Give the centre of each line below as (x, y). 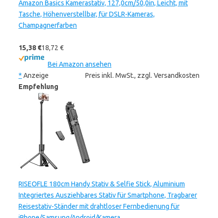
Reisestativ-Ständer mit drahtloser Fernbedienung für (99, 206)
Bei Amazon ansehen (80, 64)
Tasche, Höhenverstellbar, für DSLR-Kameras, (87, 14)
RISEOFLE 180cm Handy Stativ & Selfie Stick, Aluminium (102, 184)
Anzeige (35, 75)
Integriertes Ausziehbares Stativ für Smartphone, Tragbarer (108, 195)
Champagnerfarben (48, 25)
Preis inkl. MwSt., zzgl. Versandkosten (142, 75)
